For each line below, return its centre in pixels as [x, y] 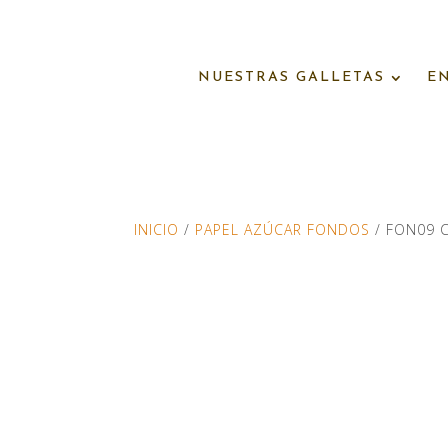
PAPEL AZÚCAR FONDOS [283, 229]
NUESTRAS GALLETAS [291, 77]
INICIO [157, 229]
